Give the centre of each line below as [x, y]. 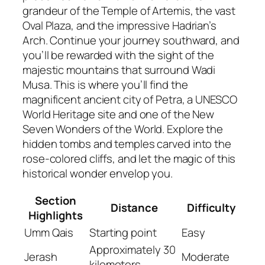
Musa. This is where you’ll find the [105, 84]
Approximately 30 [132, 250]
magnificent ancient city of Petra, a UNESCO [130, 99]
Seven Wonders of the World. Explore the [123, 129]
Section [56, 201]
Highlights [56, 216]
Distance [134, 208]
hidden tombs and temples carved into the [127, 143]
